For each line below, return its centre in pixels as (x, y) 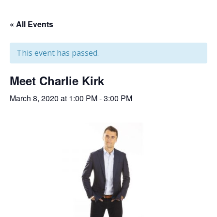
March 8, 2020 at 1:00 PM (54, 98)
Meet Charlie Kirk (57, 81)
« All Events (31, 24)
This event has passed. (58, 53)
